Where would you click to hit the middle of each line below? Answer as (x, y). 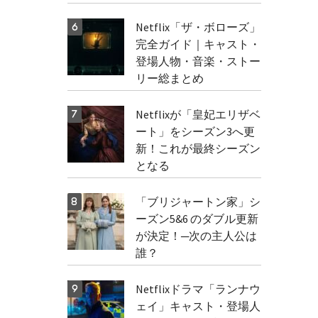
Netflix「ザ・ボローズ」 (198, 27)
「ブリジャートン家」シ (198, 202)
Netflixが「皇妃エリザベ (198, 114)
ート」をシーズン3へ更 (195, 131)
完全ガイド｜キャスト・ (198, 44)
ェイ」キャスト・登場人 (198, 306)
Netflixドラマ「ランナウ (198, 289)
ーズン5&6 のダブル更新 (197, 219)
